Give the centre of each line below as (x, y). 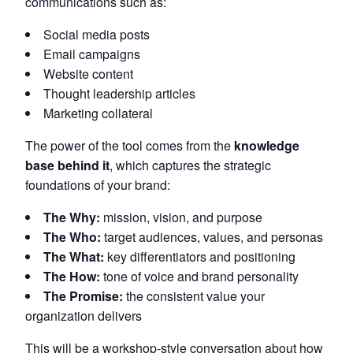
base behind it (67, 165)
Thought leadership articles (119, 93)
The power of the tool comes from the (130, 145)
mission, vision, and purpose (181, 217)
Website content (88, 74)
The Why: (72, 217)
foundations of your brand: (98, 185)
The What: (74, 256)
